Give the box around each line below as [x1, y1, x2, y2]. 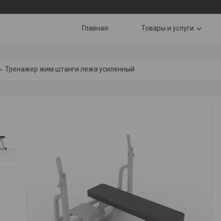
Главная [82, 24, 108, 32]
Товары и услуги [141, 24, 194, 32]
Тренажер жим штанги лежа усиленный [4, 65, 135, 73]
